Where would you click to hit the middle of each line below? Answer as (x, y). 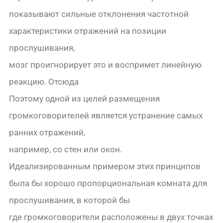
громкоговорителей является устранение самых (106, 116)
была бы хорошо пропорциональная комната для (108, 183)
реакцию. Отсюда (44, 82)
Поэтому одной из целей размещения (85, 99)
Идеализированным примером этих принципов (105, 167)
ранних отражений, (47, 133)
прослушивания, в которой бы (70, 200)
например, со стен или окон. (66, 150)
